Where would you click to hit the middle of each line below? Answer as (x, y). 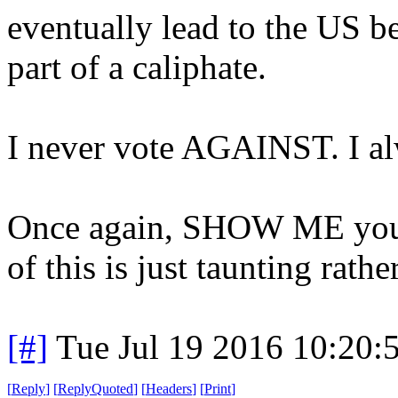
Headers (169, 388)
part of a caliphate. (137, 67)
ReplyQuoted (96, 388)
